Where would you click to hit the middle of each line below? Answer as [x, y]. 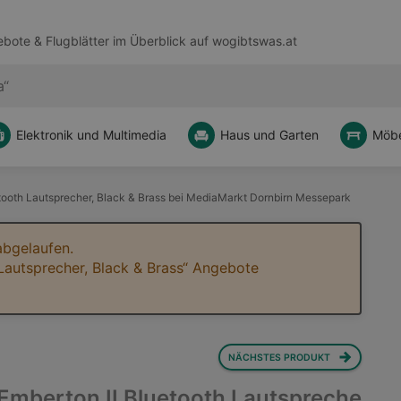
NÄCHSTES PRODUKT [279, 357]
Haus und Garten [269, 135]
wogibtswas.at [254, 41]
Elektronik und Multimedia [91, 135]
